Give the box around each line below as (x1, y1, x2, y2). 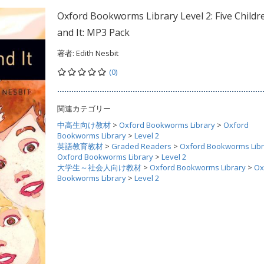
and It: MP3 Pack (57, 26, 130, 39)
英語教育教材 (57, 141, 103, 151)
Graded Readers (111, 141, 171, 151)
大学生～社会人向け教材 (57, 162, 141, 173)
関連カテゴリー (57, 103, 111, 114)
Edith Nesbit (76, 48, 118, 58)
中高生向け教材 (57, 120, 111, 130)
